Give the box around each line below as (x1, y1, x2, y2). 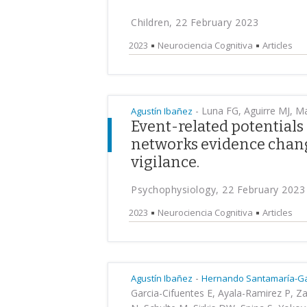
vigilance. (131, 153, 199, 171)
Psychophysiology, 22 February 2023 (131, 183, 305, 196)
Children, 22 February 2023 (131, 16, 258, 29)
